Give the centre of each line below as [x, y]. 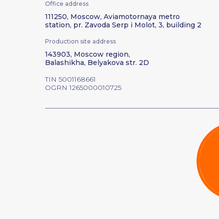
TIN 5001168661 [70, 79]
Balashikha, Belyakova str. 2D [97, 63]
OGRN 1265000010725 [83, 88]
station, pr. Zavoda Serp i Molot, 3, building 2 [123, 25]
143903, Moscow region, [88, 54]
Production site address [80, 41]
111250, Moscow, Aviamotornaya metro [112, 17]
